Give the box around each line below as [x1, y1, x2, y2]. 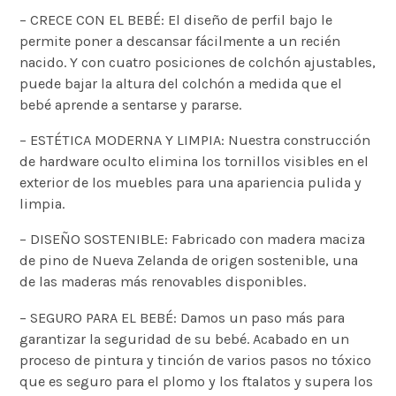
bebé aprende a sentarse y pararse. [19, 95, 242, 113]
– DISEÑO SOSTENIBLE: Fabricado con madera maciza [19, 231, 366, 248]
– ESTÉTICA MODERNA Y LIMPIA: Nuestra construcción [19, 132, 371, 149]
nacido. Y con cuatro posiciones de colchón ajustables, [19, 53, 377, 71]
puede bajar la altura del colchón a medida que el [19, 74, 343, 92]
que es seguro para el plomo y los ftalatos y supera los [19, 372, 374, 390]
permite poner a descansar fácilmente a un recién [19, 32, 341, 49]
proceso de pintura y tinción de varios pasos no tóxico [19, 351, 372, 369]
